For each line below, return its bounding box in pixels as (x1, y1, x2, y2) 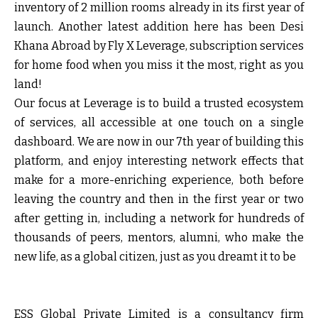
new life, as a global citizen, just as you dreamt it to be (14, 249, 296, 263)
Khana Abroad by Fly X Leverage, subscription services (14, 38, 304, 53)
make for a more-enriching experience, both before (14, 172, 304, 187)
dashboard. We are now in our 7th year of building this (14, 134, 304, 148)
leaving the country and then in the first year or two (14, 192, 304, 206)
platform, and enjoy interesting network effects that (14, 153, 304, 168)
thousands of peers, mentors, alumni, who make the (14, 230, 304, 244)
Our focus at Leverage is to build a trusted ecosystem (14, 96, 304, 110)
